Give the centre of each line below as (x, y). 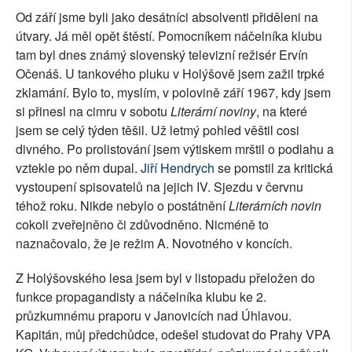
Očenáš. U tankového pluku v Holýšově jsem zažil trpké (170, 74)
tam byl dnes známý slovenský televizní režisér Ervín (162, 55)
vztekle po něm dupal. (78, 168)
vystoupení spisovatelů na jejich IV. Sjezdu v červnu (159, 187)
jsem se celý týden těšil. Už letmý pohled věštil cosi (158, 130)
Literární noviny (213, 112)
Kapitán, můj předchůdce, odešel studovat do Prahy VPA (173, 335)
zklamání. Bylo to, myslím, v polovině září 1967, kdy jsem (173, 93)
